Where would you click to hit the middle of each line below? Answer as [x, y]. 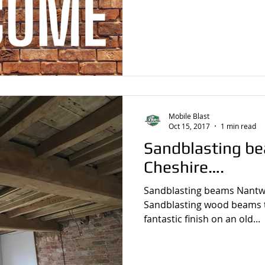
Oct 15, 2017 [189, 126]
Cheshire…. [184, 167]
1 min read [238, 126]
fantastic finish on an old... [202, 219]
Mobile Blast [189, 116]
